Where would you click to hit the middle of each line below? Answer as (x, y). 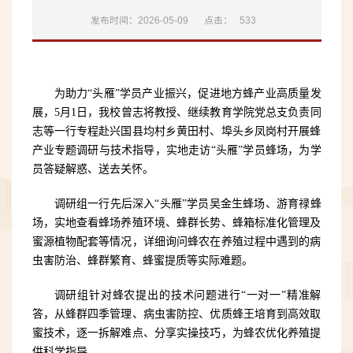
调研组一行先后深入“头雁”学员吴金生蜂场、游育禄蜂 (188, 204)
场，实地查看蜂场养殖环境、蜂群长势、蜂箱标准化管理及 (176, 223)
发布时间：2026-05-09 (139, 20)
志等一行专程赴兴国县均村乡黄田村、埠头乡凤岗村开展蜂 (176, 132)
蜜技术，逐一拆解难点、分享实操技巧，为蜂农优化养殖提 (176, 333)
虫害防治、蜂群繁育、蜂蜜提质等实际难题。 (142, 261)
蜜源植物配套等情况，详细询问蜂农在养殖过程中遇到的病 (176, 242)
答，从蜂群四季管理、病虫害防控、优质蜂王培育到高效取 (176, 314)
